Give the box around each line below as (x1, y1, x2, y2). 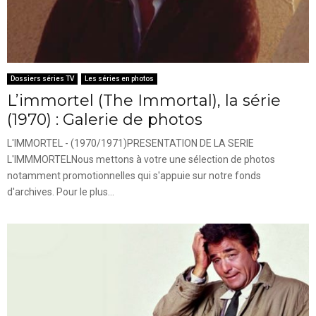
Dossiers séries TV (11, 74, 74, 83)
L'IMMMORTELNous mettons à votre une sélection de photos (7, 153, 275, 165)
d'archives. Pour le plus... (7, 186, 114, 197)
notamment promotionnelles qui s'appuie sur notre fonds (7, 169, 261, 181)
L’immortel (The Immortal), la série (7, 90, 281, 110)
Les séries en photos (85, 74, 154, 83)
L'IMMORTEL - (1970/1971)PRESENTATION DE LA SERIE (7, 137, 254, 149)
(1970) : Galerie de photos (7, 109, 202, 129)
